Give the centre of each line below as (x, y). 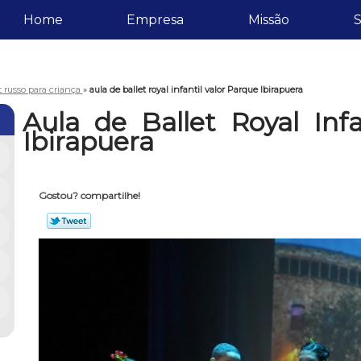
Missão (268, 20)
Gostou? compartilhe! (89, 196)
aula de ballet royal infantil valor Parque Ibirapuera (196, 89)
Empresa (156, 20)
